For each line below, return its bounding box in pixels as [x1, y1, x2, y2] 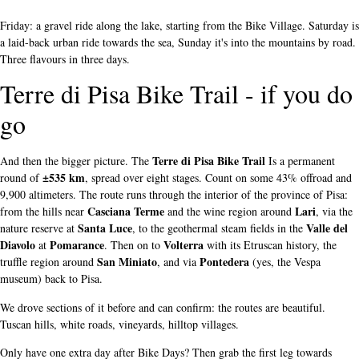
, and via [157, 254, 200, 270]
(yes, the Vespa [249, 254, 321, 270]
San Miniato [97, 253, 157, 271]
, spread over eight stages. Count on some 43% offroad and [85, 170, 352, 186]
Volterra [163, 236, 204, 254]
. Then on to [104, 237, 163, 253]
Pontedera [200, 253, 249, 271]
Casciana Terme [87, 203, 164, 220]
